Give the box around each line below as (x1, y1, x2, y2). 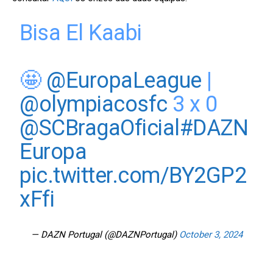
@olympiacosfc (19, 91, 168, 118)
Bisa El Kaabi (19, 20, 142, 46)
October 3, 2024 (179, 229, 243, 241)
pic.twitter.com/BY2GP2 (19, 163, 247, 189)
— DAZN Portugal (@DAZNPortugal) (30, 229, 179, 241)
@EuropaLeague (46, 68, 202, 94)
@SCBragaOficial (19, 115, 180, 141)
